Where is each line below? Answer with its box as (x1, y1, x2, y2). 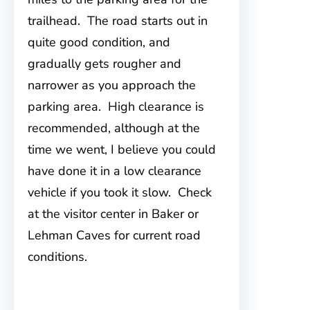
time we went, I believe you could (28, 141, 216, 158)
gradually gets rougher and (28, 55, 181, 72)
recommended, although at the (28, 120, 200, 136)
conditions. (28, 248, 87, 265)
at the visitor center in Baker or (28, 206, 199, 222)
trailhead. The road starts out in (28, 12, 208, 29)
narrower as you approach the (28, 77, 196, 93)
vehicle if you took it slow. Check (28, 184, 212, 201)
